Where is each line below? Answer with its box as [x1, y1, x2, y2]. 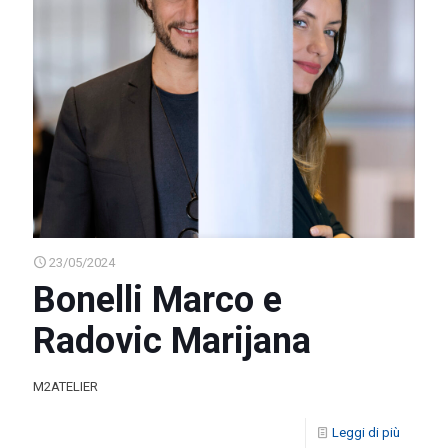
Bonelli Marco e [33, 278, 282, 321]
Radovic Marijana [33, 319, 311, 362]
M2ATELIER [33, 378, 98, 394]
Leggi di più [332, 424, 400, 440]
